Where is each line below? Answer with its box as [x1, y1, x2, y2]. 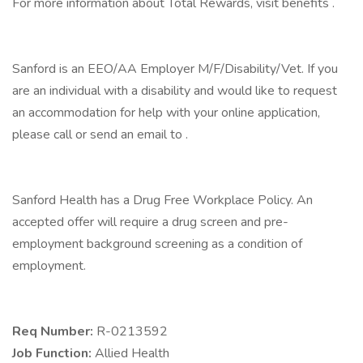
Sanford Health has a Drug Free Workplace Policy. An [12, 191, 313, 209]
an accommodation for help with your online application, [12, 104, 320, 122]
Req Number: [12, 322, 96, 340]
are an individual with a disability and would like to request [12, 82, 337, 100]
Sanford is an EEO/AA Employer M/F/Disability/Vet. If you [12, 60, 338, 78]
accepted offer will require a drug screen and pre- [12, 213, 288, 231]
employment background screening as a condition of [12, 235, 302, 253]
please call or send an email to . [12, 126, 188, 143]
